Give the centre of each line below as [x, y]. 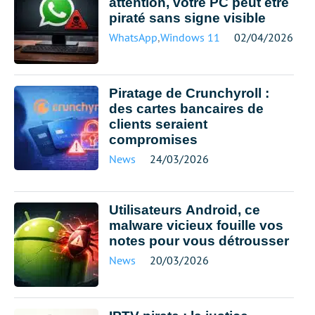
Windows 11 [190, 37]
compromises [153, 140]
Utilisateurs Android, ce [185, 210]
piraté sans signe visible [187, 18]
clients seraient [158, 124]
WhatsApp [133, 37]
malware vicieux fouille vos [196, 225]
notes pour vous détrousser [199, 241]
